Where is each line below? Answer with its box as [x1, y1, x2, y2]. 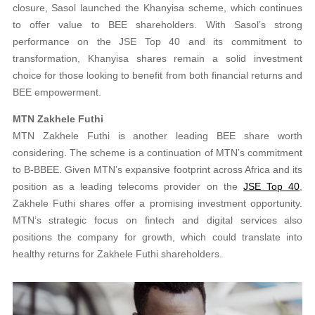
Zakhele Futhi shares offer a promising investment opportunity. [12, 198, 303, 210]
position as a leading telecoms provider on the [12, 181, 244, 193]
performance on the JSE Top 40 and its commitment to [12, 36, 303, 48]
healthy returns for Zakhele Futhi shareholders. [12, 248, 222, 260]
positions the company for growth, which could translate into [12, 231, 303, 243]
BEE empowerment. [12, 86, 101, 98]
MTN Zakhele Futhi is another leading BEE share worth [12, 130, 303, 142]
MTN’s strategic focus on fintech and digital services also [12, 214, 303, 226]
